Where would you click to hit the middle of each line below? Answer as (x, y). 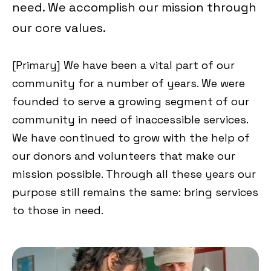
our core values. (59, 28)
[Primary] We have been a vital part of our (123, 65)
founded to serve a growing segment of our (131, 101)
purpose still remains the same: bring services (135, 192)
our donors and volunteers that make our (124, 155)
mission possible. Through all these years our (134, 174)
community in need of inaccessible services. (130, 119)
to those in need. (58, 210)
